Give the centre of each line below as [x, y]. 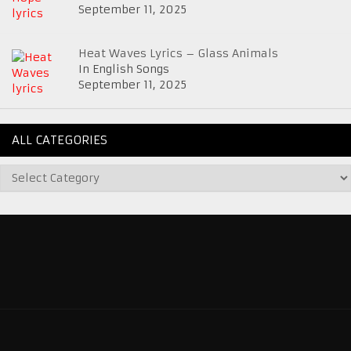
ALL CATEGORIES [60, 140]
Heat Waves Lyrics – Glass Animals [178, 53]
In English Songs [124, 69]
